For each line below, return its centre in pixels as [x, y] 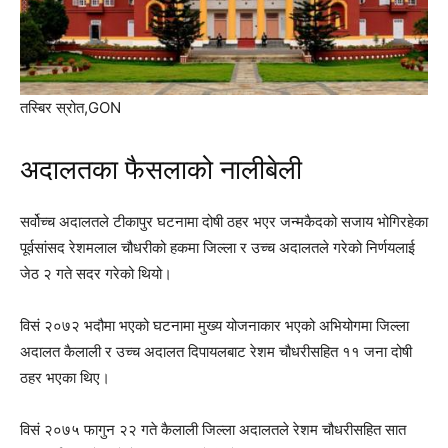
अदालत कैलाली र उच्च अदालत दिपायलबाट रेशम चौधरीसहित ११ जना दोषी [216, 352]
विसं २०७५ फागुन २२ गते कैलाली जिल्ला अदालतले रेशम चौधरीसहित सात [213, 430]
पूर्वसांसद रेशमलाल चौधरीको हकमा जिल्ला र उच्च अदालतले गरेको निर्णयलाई [217, 248]
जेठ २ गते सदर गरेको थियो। [96, 274]
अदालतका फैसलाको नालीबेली [161, 170]
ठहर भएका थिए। [65, 378]
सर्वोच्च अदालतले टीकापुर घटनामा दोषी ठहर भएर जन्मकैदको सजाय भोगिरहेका [224, 222]
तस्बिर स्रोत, [54, 108]
